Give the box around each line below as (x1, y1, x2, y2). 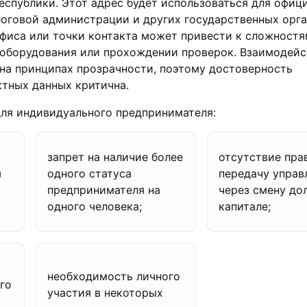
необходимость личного (47, 269, 181, 283)
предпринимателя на (47, 182, 161, 197)
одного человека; (47, 199, 143, 213)
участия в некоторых (47, 285, 164, 299)
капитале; (218, 199, 271, 213)
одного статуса (47, 166, 132, 180)
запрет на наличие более (47, 149, 184, 164)
